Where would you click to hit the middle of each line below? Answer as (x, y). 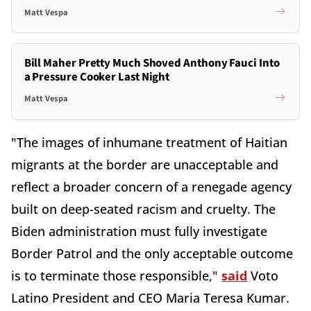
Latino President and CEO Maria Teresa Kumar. (150, 297)
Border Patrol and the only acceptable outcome (152, 253)
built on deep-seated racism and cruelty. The (143, 209)
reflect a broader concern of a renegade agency (151, 186)
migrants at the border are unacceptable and (145, 164)
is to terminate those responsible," (116, 275)
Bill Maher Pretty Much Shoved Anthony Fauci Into (152, 63)
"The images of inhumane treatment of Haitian (149, 142)
